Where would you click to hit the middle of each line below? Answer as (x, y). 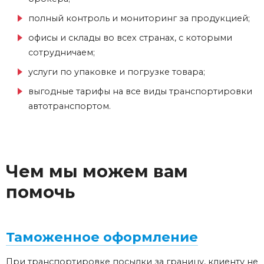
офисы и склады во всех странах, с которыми (130, 38)
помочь (40, 192)
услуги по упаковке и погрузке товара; (117, 72)
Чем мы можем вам (97, 171)
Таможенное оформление (102, 237)
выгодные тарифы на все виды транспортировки (140, 92)
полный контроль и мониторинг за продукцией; (139, 19)
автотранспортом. (70, 106)
